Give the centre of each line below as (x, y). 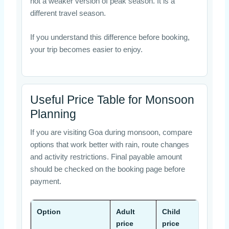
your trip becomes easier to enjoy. (86, 50)
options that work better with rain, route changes (109, 144)
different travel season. (68, 13)
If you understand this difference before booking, (110, 38)
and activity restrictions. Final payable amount (106, 157)
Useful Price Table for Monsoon (112, 99)
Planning (53, 114)
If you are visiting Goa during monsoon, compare (111, 132)
